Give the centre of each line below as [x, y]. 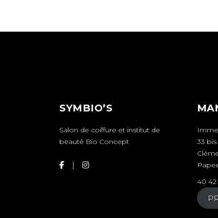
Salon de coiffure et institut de [110, 130]
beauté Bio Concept [94, 142]
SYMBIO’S [86, 108]
